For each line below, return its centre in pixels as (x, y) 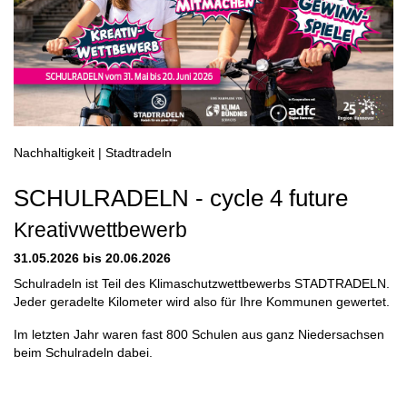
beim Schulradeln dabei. (83, 352)
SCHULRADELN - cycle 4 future (181, 198)
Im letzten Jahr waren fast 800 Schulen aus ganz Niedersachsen (199, 334)
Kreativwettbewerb (100, 229)
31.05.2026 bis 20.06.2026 (92, 258)
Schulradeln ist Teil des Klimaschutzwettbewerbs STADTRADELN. (202, 283)
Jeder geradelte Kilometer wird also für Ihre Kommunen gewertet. (202, 302)
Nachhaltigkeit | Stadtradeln (93, 153)
